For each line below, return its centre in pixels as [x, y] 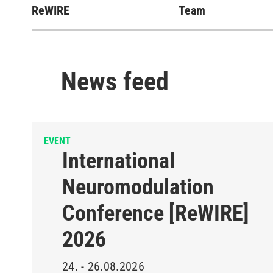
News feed [115, 81]
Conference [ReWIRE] [156, 213]
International [119, 161]
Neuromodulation [138, 187]
